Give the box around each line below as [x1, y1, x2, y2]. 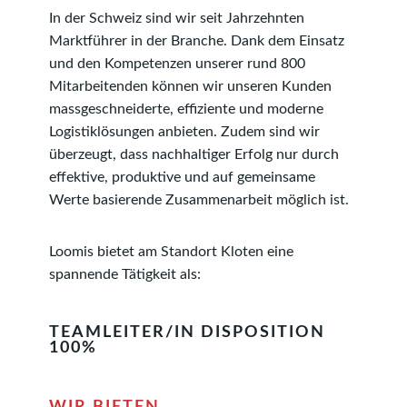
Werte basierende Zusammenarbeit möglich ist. [49, 192, 349, 207]
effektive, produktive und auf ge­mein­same [49, 169, 315, 184]
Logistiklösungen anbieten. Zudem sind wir [49, 124, 320, 139]
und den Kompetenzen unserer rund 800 [49, 55, 305, 71]
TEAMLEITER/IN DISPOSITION [49, 323, 325, 340]
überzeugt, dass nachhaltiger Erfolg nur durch [49, 146, 339, 162]
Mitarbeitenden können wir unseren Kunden [49, 78, 332, 94]
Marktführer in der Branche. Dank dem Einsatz [49, 33, 344, 48]
